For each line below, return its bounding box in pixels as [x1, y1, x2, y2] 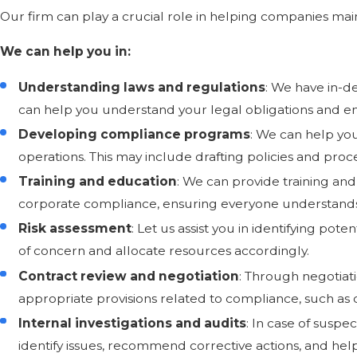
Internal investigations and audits [18, 315, 247, 331]
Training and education [18, 174, 178, 190]
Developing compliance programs [18, 127, 251, 143]
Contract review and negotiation [18, 268, 240, 284]
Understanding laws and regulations [18, 80, 266, 96]
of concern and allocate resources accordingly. [18, 243, 310, 259]
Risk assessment [18, 221, 132, 237]
